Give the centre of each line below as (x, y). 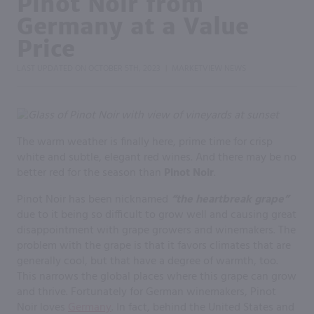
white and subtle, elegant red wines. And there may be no (157, 157)
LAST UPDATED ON (53, 68)
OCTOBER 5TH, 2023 (124, 68)
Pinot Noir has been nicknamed (94, 199)
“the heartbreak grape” (230, 199)
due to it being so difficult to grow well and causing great (157, 215)
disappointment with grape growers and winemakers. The (156, 230)
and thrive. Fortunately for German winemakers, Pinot (146, 292)
